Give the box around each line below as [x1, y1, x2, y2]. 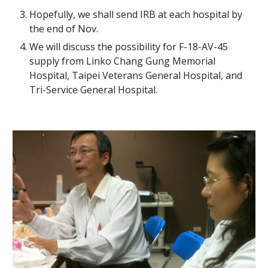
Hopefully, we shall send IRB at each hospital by [29, 8, 243, 21]
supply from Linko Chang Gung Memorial [29, 54, 216, 68]
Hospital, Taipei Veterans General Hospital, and [29, 69, 243, 82]
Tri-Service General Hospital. [29, 83, 158, 96]
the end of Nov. [29, 22, 99, 35]
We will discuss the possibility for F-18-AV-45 [29, 40, 229, 53]
